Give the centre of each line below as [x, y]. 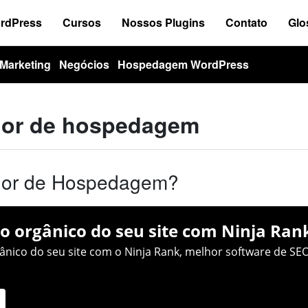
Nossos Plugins [163, 22]
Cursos [82, 22]
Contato [246, 22]
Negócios [84, 64]
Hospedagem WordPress [183, 64]
